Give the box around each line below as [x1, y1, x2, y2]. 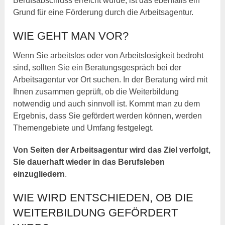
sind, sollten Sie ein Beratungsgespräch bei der [13, 63, 182, 72]
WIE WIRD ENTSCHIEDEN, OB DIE [13, 191, 194, 204]
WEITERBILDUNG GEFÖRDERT [13, 206, 178, 219]
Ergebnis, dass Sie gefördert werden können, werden [13, 111, 202, 121]
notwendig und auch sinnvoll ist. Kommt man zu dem [13, 99, 200, 108]
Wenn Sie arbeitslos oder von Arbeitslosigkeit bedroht [13, 51, 204, 60]
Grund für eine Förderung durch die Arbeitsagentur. [13, 8, 194, 17]
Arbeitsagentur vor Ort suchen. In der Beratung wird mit [13, 75, 208, 84]
